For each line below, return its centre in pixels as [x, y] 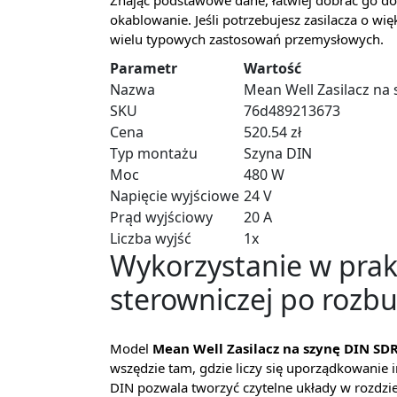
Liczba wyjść [151, 239]
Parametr [144, 69]
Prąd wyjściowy [161, 218]
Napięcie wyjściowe [175, 196]
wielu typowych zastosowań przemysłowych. [247, 39]
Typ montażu [154, 154]
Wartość [272, 69]
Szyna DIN [278, 154]
